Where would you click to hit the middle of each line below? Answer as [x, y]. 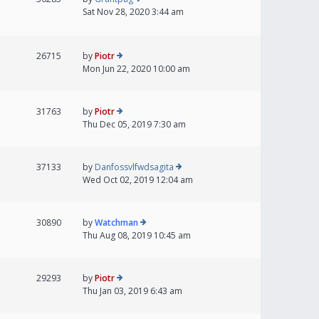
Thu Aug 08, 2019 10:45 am [137, 236]
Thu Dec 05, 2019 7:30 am [134, 125]
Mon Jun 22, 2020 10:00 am [136, 69]
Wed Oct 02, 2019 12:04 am [138, 180]
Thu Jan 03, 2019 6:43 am [132, 291]
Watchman [116, 223]
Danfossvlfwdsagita [134, 167]
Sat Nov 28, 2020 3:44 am [133, 12]
